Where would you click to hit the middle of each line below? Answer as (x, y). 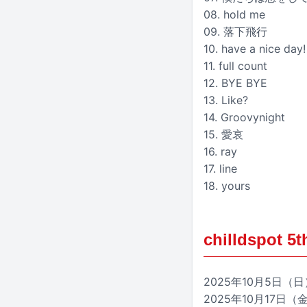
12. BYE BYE (235, 83)
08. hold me (234, 14)
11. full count (235, 65)
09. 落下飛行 (235, 31)
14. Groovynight (244, 117)
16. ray (220, 151)
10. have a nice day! (255, 48)
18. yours (227, 185)
